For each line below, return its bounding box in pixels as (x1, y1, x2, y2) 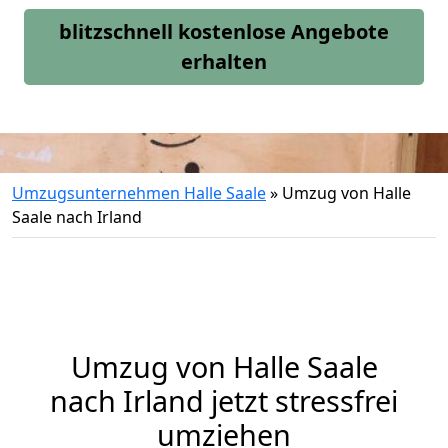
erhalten (181, 48, 267, 75)
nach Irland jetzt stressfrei (50, 381, 398, 420)
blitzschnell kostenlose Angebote (59, 18, 389, 45)
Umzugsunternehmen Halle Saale (12, 182, 266, 204)
